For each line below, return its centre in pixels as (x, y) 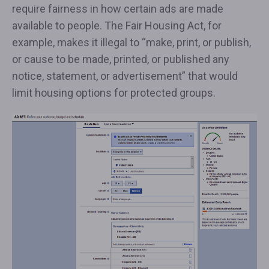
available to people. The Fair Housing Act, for (117, 26)
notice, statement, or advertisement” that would (125, 76)
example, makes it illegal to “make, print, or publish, (131, 42)
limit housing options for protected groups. (114, 93)
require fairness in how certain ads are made (118, 9)
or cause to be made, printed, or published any (121, 59)
